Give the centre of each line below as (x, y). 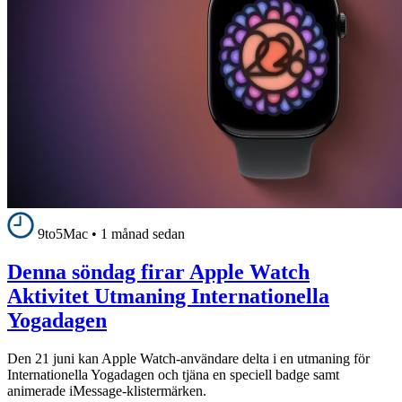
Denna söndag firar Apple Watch (158, 271)
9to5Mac (63, 234)
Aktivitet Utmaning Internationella (168, 296)
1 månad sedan (143, 234)
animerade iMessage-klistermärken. (107, 390)
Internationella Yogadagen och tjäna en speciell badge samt (173, 374)
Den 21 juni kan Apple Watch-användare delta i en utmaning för (188, 358)
